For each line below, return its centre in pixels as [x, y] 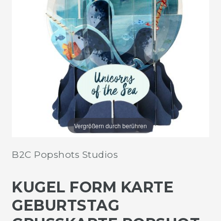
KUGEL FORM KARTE [93, 187]
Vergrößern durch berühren [110, 125]
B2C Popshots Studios [65, 154]
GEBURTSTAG [66, 205]
